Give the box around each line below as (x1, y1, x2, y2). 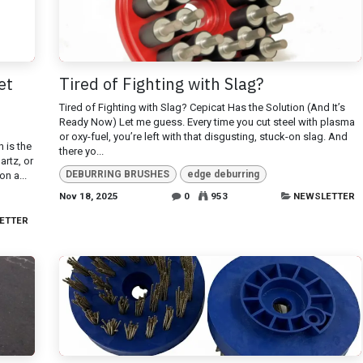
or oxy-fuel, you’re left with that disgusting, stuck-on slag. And (58, 130, 348, 143)
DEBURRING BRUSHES (66, 168, 170, 180)
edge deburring (186, 168, 259, 180)
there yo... (58, 144, 104, 157)
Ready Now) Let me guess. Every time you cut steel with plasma (58, 115, 355, 128)
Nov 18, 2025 (58, 190, 118, 203)
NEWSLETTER (293, 190, 355, 203)
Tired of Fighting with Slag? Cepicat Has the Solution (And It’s (58, 100, 345, 113)
